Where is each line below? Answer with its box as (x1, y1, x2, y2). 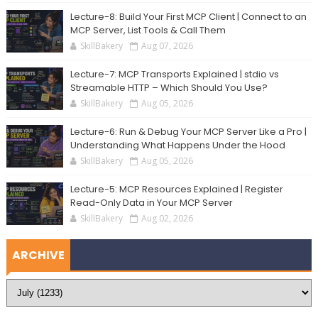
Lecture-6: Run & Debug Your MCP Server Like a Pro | (70, 125, 307, 139)
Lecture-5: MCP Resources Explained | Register (70, 182, 283, 197)
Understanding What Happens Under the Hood (70, 138, 285, 153)
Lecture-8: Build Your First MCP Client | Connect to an (70, 10, 307, 24)
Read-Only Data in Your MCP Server (70, 196, 233, 210)
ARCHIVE (11, 247, 65, 264)
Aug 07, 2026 (141, 40, 193, 53)
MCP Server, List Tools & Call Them (70, 23, 226, 38)
